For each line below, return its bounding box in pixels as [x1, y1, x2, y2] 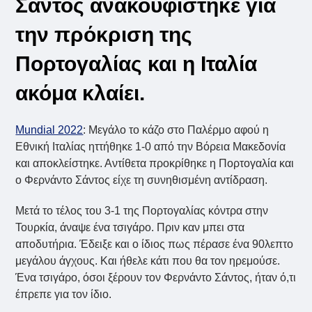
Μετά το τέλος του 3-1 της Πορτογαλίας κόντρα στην [15, 205, 269, 217]
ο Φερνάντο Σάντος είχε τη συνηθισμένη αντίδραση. [15, 174, 268, 187]
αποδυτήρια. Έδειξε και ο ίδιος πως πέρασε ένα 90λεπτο [15, 238, 294, 251]
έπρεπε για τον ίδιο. [15, 288, 112, 301]
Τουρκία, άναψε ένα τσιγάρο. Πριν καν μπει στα [15, 221, 245, 234]
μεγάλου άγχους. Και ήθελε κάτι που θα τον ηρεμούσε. [15, 255, 281, 267]
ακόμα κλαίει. [15, 81, 146, 105]
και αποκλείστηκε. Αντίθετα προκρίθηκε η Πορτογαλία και [15, 157, 295, 170]
